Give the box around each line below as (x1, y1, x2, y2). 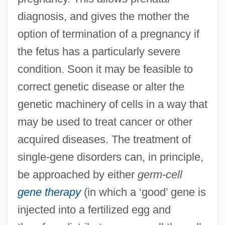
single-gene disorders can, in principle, (17, 150, 203, 163)
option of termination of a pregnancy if (17, 27, 199, 40)
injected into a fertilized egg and (17, 203, 171, 216)
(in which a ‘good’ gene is (80, 185, 206, 198)
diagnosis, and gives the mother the (17, 10, 189, 23)
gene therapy (17, 185, 81, 198)
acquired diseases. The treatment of (17, 133, 191, 146)
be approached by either (17, 168, 138, 181)
